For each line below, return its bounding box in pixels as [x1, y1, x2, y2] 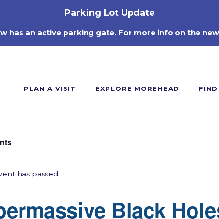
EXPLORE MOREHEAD [95, 85, 179, 92]
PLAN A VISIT [24, 85, 76, 92]
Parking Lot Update [64, 7, 155, 18]
